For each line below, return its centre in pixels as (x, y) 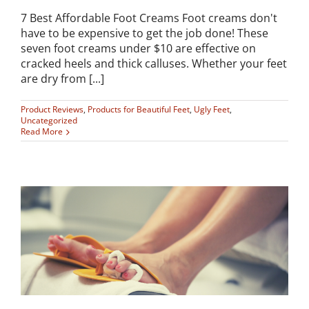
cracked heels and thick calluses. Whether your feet (154, 63)
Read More (42, 131)
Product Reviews (52, 109)
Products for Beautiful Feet (139, 109)
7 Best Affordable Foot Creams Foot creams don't (149, 18)
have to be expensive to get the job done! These (144, 33)
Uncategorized (49, 120)
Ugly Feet (212, 109)
